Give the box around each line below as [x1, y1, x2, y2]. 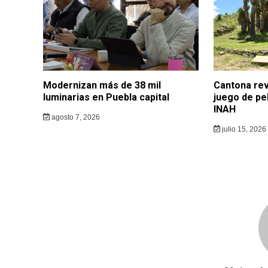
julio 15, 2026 [220, 124, 266, 133]
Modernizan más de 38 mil [43, 79, 161, 91]
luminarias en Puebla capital [43, 91, 169, 103]
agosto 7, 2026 [49, 112, 100, 121]
